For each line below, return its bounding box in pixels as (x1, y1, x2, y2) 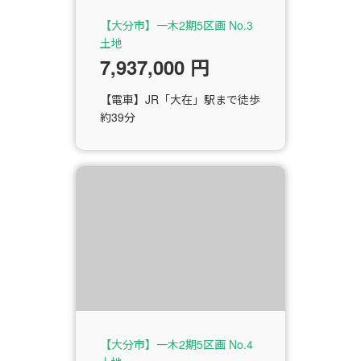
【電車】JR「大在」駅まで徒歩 (100, 91, 260, 108)
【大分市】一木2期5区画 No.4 (100, 336, 253, 353)
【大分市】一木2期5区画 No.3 (100, 17, 253, 34)
